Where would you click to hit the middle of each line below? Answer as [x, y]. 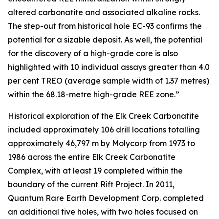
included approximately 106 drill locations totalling [104, 129]
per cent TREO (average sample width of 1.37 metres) [109, 80]
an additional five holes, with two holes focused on [103, 211]
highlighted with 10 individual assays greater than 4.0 [109, 67]
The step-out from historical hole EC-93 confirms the [105, 26]
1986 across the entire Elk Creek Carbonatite [92, 157]
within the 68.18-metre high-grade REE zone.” [94, 94]
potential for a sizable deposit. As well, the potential [105, 39]
